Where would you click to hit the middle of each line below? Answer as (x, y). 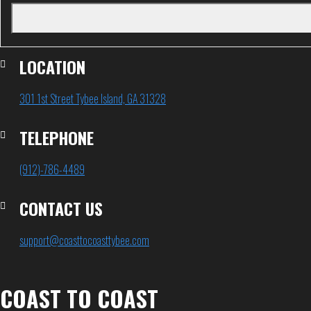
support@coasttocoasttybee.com (84, 241)
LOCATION (52, 67)
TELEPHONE (57, 138)
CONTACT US (61, 209)
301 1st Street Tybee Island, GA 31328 (93, 99)
